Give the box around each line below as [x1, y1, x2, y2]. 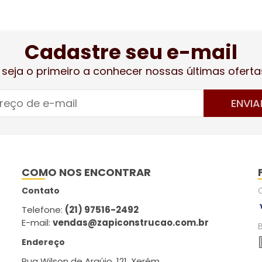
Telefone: [22, 204, 65, 216]
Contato [22, 185, 60, 196]
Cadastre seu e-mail [25, 38, 237, 66]
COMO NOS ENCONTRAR [22, 165, 151, 180]
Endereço [22, 236, 65, 248]
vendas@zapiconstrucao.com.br [53, 216, 209, 229]
